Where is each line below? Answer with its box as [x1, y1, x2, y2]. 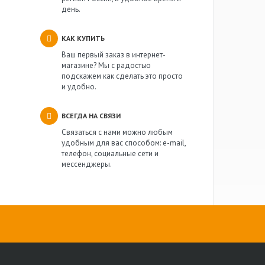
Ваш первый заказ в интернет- [62, 50, 166, 60]
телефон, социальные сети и [62, 148, 159, 159]
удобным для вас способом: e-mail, [62, 138, 186, 148]
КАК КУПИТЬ [62, 34, 105, 43]
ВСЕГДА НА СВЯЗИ [62, 111, 121, 120]
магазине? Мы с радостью [62, 60, 151, 70]
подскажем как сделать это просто [62, 71, 183, 81]
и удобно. [62, 82, 96, 92]
